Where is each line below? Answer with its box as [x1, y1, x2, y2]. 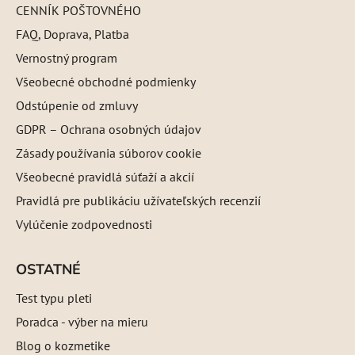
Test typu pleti [16, 289, 92, 306]
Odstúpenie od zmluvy [16, 97, 138, 113]
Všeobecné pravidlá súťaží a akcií [16, 168, 194, 185]
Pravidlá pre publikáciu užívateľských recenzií [16, 192, 261, 208]
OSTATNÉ [16, 259, 81, 279]
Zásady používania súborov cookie [16, 144, 201, 161]
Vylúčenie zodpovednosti [16, 216, 152, 232]
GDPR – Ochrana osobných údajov [16, 120, 201, 137]
